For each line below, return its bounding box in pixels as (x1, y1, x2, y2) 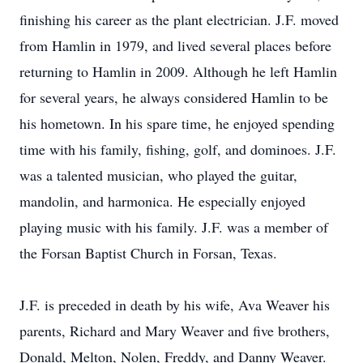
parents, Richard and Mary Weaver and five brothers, (19, 321, 330, 340)
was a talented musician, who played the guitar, (19, 165, 297, 185)
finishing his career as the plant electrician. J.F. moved (19, 10, 339, 29)
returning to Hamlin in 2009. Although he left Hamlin (19, 62, 337, 81)
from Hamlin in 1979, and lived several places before (19, 36, 331, 55)
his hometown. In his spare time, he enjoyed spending (19, 113, 335, 133)
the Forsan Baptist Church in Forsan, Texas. (19, 243, 277, 263)
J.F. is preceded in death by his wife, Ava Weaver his (19, 295, 330, 314)
